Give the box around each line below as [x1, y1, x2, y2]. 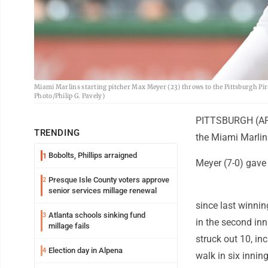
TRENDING [34, 127, 80, 139]
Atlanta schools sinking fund [48, 211, 145, 220]
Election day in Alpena [48, 246, 123, 255]
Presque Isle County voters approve [48, 175, 169, 185]
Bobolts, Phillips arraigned [48, 151, 137, 160]
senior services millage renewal [48, 186, 157, 196]
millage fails [48, 221, 90, 231]
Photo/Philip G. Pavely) [34, 92, 105, 100]
